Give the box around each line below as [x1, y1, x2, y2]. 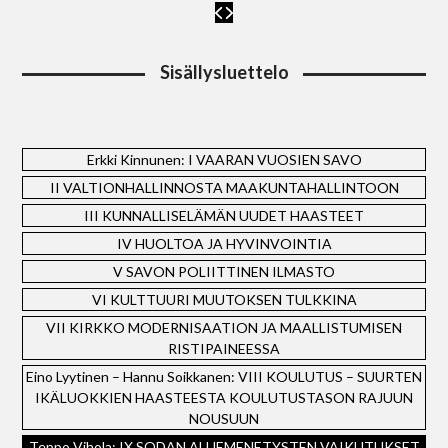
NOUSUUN [189, 410, 259, 427]
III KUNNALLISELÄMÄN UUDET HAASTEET [84, 207, 364, 224]
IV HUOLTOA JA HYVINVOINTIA [116, 235, 332, 252]
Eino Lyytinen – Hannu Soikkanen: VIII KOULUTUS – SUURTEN [26, 368, 422, 385]
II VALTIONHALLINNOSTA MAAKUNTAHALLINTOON [49, 179, 399, 196]
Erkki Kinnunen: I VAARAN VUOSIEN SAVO [86, 151, 362, 168]
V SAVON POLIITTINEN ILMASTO [113, 263, 335, 280]
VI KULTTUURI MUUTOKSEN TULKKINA [91, 291, 357, 308]
